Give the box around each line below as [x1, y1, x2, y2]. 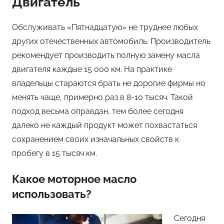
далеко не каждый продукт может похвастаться [12, 120, 197, 130]
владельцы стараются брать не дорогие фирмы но [12, 78, 205, 88]
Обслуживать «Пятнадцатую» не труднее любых [12, 22, 198, 32]
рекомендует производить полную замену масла [12, 50, 200, 60]
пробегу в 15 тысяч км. [12, 148, 97, 158]
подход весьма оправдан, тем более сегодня [12, 106, 183, 116]
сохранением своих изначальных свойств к [12, 134, 179, 144]
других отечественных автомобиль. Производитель [12, 36, 210, 46]
